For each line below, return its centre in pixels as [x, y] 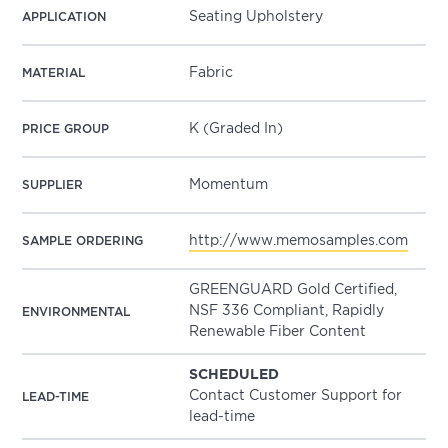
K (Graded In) [236, 128]
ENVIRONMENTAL [76, 311]
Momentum [229, 184]
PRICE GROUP [66, 129]
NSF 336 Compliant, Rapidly [287, 311]
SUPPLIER [53, 185]
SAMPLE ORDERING [83, 241]
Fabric [211, 72]
